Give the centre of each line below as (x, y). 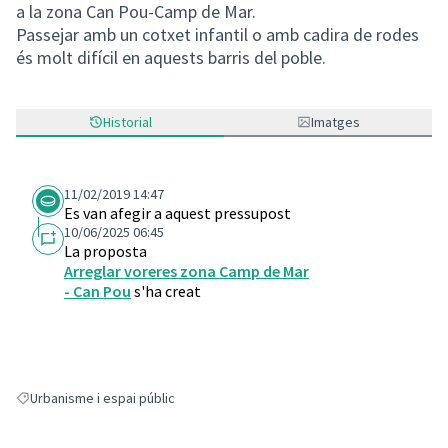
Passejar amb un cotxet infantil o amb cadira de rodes (217, 34)
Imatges (335, 122)
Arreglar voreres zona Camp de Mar (186, 271)
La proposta (105, 251)
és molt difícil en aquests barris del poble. (171, 57)
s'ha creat (166, 291)
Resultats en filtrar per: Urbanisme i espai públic (158, 405)
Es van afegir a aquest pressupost (177, 213)
